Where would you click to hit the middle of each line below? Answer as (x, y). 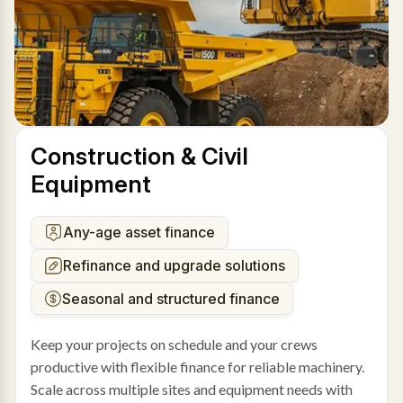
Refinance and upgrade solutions (174, 266)
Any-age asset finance (139, 233)
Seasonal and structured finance (170, 298)
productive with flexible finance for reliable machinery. (197, 366)
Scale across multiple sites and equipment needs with (191, 389)
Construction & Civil (139, 156)
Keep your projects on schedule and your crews (174, 344)
